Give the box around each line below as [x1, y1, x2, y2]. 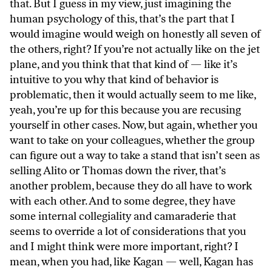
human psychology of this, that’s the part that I [10, 12, 235, 26]
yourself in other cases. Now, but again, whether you [10, 118, 257, 132]
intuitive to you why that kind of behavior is [10, 73, 219, 87]
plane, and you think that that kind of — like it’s [10, 58, 237, 72]
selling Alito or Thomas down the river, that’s [10, 164, 226, 178]
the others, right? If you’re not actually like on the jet [10, 42, 260, 56]
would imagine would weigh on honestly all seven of [10, 27, 260, 41]
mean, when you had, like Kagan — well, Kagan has [10, 255, 253, 269]
